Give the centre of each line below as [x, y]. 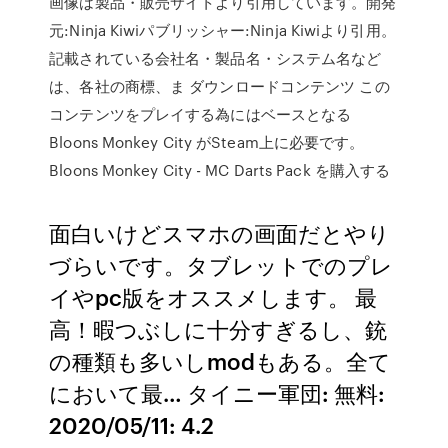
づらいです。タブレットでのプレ [221, 264]
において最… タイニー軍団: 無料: [217, 392]
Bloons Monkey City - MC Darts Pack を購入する [220, 170]
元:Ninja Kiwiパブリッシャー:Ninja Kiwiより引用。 [222, 30]
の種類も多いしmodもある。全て [220, 360]
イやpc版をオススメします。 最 [213, 296]
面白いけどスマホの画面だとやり [220, 232]
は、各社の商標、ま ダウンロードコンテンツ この [219, 86]
